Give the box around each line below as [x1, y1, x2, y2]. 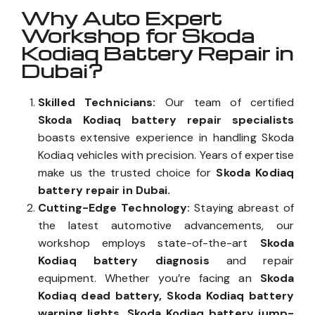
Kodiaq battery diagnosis [38, 252, 226, 268]
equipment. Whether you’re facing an [38, 270, 260, 285]
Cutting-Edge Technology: [38, 200, 195, 215]
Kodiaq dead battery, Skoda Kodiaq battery [38, 288, 294, 303]
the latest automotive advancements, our [38, 217, 294, 233]
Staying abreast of [194, 200, 294, 215]
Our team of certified [165, 94, 294, 110]
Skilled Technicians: [38, 94, 165, 110]
